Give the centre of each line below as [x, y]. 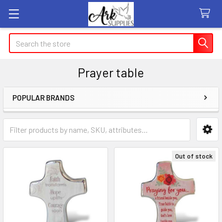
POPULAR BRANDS [43, 98]
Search [20, 39]
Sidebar [37, 113]
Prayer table [111, 72]
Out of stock [194, 156]
